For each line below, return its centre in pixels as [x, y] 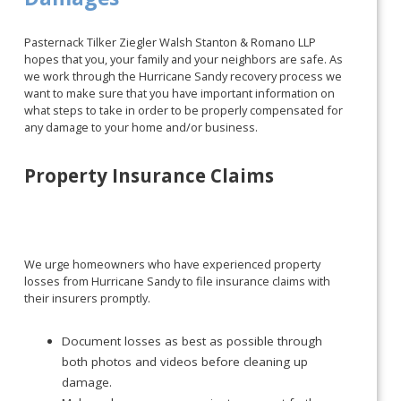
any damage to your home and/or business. [141, 128]
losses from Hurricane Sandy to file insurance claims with [178, 281]
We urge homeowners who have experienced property [173, 264]
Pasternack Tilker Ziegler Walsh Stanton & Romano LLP [171, 43]
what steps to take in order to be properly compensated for [184, 111]
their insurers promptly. [88, 298]
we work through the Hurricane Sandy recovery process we [183, 77]
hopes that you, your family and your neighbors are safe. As [184, 60]
